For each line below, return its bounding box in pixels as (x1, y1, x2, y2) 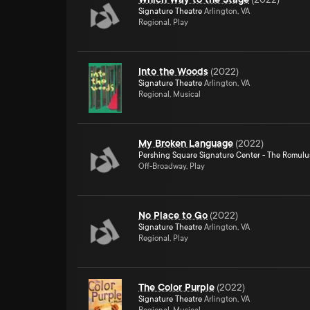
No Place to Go (138, 210, 208, 221)
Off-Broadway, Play (138, 162, 205, 171)
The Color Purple (138, 282, 215, 293)
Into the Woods (138, 66, 208, 77)
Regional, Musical (138, 90, 201, 99)
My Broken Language (138, 138, 233, 149)
